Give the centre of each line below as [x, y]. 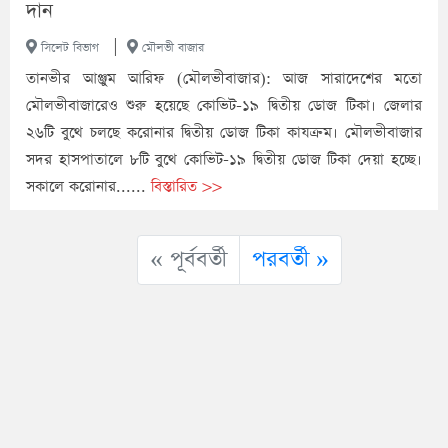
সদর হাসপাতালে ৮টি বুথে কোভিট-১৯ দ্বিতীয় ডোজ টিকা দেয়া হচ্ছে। [224, 160]
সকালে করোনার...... [88, 187]
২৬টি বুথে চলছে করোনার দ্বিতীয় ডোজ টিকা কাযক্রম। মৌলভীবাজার [224, 133]
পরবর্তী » [290, 260]
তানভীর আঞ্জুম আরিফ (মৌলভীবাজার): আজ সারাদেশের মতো [224, 79]
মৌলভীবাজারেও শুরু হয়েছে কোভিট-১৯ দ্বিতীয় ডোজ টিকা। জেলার [224, 106]
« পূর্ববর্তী [188, 260]
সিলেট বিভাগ [68, 48]
